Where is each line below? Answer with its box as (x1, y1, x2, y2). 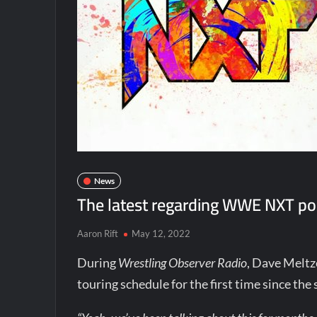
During (77, 255, 119, 270)
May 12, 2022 (132, 228, 191, 239)
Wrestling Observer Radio (118, 255, 248, 270)
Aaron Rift (77, 228, 119, 239)
